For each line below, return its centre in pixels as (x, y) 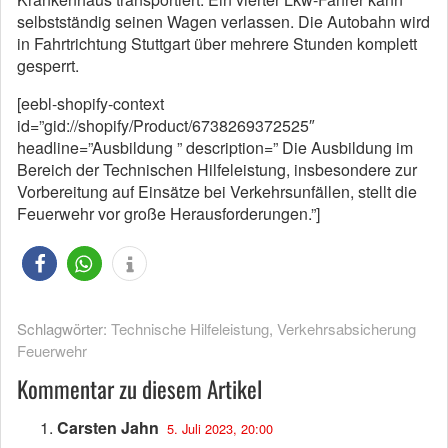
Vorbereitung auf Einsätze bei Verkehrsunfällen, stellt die (217, 191)
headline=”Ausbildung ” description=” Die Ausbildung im (215, 147)
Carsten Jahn (108, 427)
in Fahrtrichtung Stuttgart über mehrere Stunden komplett (217, 43)
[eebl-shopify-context (90, 103)
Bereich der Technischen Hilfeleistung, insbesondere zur (217, 169)
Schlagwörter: (64, 328)
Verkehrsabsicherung (346, 328)
